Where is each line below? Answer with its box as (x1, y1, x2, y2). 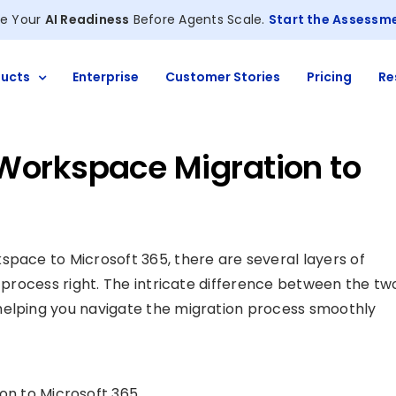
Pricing (307, 68, 352, 86)
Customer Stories (165, 68, 280, 86)
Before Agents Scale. (129, 11, 269, 28)
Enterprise (72, 68, 139, 86)
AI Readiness (44, 11, 130, 28)
